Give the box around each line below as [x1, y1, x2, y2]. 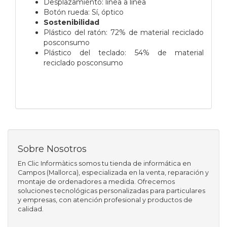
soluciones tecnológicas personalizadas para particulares [18, 186, 205, 195]
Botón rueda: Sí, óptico [44, 7, 124, 17]
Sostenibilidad [44, 17, 99, 27]
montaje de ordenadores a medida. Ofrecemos [18, 177, 175, 185]
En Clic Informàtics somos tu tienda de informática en [18, 159, 191, 167]
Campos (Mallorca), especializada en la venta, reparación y [18, 168, 209, 176]
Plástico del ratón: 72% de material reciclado [44, 27, 204, 37]
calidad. [18, 205, 44, 213]
